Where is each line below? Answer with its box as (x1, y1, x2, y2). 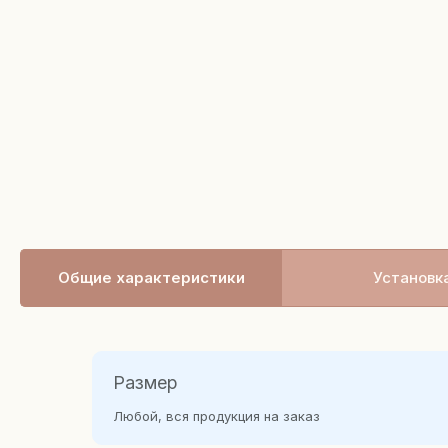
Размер (113, 372, 178, 393)
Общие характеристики (57, 268, 245, 287)
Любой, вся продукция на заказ (113, 408, 320, 424)
